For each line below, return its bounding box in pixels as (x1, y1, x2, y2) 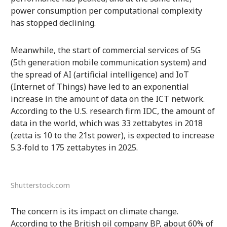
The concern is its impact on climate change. (10, 205, 178, 217)
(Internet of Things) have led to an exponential (10, 81, 189, 92)
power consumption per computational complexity (10, 5, 202, 16)
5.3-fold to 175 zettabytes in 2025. (10, 141, 138, 153)
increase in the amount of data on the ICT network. (10, 93, 205, 104)
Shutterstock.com (10, 180, 70, 190)
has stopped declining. (10, 17, 96, 28)
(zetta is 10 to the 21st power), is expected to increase (10, 129, 214, 141)
